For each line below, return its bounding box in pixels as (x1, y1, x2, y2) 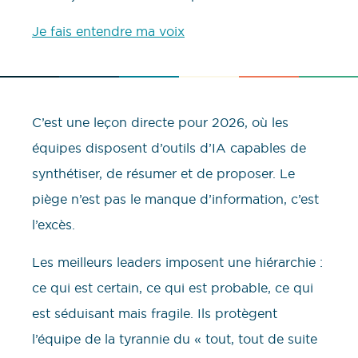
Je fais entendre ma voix (32, 23, 185, 40)
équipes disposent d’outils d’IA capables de (32, 140, 306, 157)
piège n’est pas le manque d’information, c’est (32, 191, 319, 208)
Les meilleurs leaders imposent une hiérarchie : (32, 253, 323, 270)
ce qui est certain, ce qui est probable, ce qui (32, 279, 313, 296)
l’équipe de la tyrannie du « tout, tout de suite (32, 330, 317, 347)
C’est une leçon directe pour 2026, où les (32, 114, 288, 131)
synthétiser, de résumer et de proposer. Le (32, 165, 295, 182)
